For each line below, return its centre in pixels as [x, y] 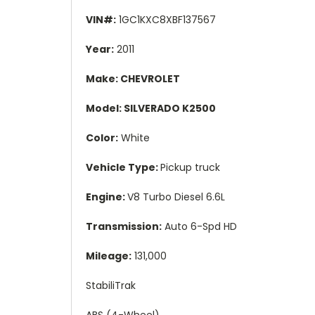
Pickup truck [197, 167]
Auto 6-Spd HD [205, 226]
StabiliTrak [111, 285]
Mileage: [109, 256]
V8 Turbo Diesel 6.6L [186, 197]
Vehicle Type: [123, 167]
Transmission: [124, 226]
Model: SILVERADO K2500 [156, 108]
